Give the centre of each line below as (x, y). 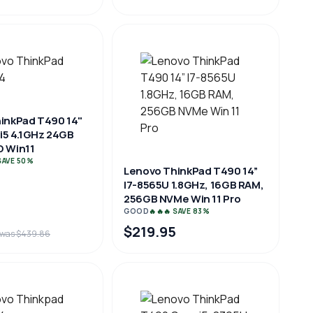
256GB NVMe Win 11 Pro (182, 199)
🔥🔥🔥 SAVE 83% (179, 211)
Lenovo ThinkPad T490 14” (191, 171)
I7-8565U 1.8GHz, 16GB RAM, (194, 185)
